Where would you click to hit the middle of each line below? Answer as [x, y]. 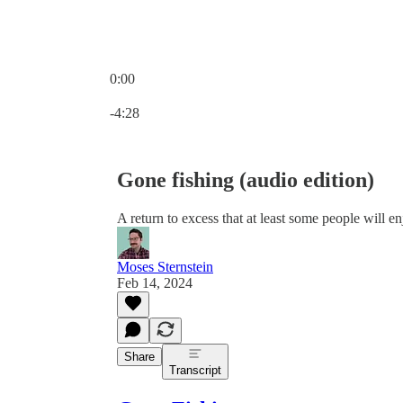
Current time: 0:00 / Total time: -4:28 [213, 94]
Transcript [195, 370]
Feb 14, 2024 [155, 282]
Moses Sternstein [165, 266]
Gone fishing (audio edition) [246, 179]
